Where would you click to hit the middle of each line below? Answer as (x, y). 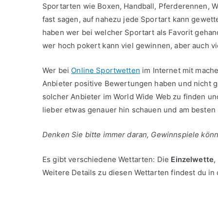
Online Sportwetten (106, 70)
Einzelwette (192, 159)
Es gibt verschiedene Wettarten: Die (107, 159)
